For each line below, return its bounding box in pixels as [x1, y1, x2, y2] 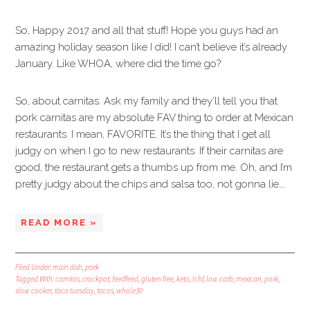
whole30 [116, 286, 143, 295]
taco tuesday [55, 286, 95, 295]
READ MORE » [21, 217, 98, 228]
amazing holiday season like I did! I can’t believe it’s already [15, 41, 288, 53]
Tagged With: [15, 274, 56, 284]
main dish [53, 262, 83, 272]
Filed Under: [15, 262, 53, 272]
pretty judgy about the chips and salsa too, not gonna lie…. [15, 178, 286, 190]
